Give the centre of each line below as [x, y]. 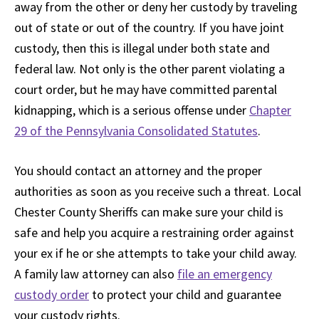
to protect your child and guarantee [185, 294]
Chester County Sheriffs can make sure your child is [149, 212]
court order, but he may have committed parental [146, 89]
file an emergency [225, 274]
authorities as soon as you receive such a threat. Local [158, 191]
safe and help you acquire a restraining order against [154, 232]
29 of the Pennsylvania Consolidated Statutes [136, 131]
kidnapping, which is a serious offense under [132, 110]
